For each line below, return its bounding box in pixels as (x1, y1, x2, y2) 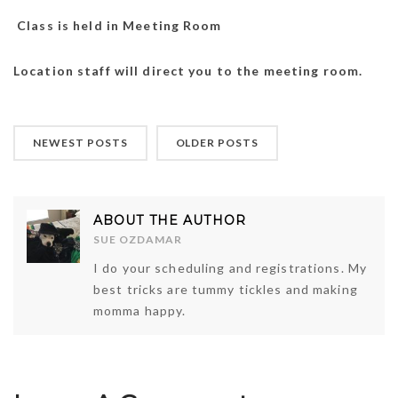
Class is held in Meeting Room (13, 17, 222, 33)
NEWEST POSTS (33, 135, 128, 149)
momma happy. (93, 302, 187, 318)
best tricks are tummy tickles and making (93, 281, 358, 297)
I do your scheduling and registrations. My (93, 259, 368, 275)
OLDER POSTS (175, 135, 259, 149)
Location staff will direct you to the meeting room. (13, 62, 363, 78)
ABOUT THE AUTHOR (93, 211, 246, 228)
